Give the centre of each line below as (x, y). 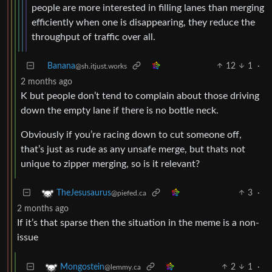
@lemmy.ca (123, 267)
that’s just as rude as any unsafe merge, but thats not (133, 149)
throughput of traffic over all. (93, 37)
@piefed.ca (129, 193)
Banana (61, 66)
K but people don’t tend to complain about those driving (140, 96)
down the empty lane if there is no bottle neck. (120, 110)
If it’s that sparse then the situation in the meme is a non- (138, 223)
